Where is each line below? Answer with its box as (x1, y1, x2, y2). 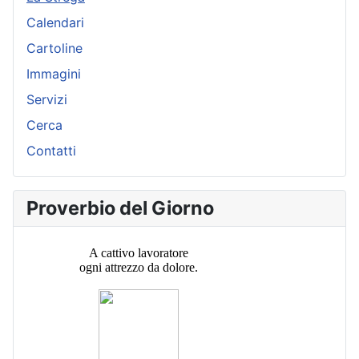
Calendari (26, 14, 84, 31)
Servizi (26, 91, 67, 108)
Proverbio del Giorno (26, 196, 214, 220)
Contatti (26, 143, 76, 159)
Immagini (26, 66, 81, 83)
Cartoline (26, 40, 83, 57)
